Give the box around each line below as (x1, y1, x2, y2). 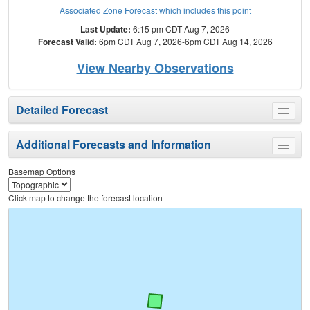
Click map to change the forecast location (8, 192, 163, 204)
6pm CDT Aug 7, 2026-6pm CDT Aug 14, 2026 (96, 35, 273, 48)
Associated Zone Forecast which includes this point (59, 4, 251, 17)
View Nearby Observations (76, 59, 234, 77)
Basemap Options (8, 165, 75, 178)
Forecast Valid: (37, 35, 97, 48)
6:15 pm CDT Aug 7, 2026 (131, 23, 230, 35)
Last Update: (80, 23, 131, 36)
